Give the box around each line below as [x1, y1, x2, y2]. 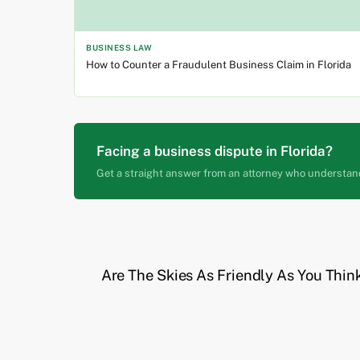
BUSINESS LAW [86, 43, 152, 53]
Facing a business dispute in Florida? [96, 143, 333, 160]
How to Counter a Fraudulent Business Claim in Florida [86, 59, 351, 72]
